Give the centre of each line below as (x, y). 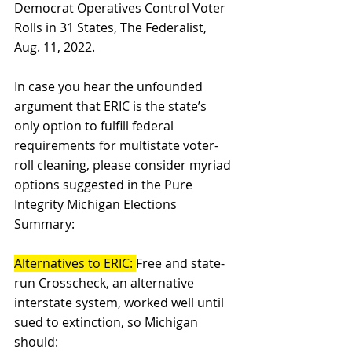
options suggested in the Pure (105, 184)
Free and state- (180, 263)
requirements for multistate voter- (116, 145)
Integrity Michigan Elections (97, 204)
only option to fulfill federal (95, 125)
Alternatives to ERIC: (75, 263)
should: (36, 341)
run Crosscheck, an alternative (106, 282)
